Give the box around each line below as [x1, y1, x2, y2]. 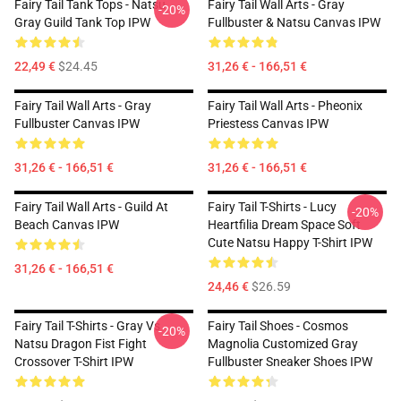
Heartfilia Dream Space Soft [208, 218, 361, 232]
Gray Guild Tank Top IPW [14, 15, 150, 30]
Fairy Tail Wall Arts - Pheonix [208, 98, 363, 113]
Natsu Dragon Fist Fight [14, 337, 147, 351]
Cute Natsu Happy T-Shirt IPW [208, 235, 372, 250]
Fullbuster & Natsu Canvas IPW [208, 15, 380, 30]
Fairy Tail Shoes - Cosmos [208, 319, 348, 333]
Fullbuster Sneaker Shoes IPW [208, 354, 372, 369]
